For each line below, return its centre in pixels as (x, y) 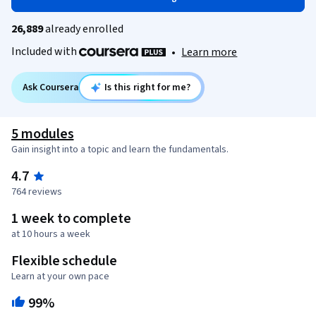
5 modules (43, 134)
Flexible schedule (64, 261)
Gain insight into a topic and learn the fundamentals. (120, 150)
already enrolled (83, 29)
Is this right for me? (147, 88)
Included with (45, 51)
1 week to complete (71, 219)
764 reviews (37, 192)
